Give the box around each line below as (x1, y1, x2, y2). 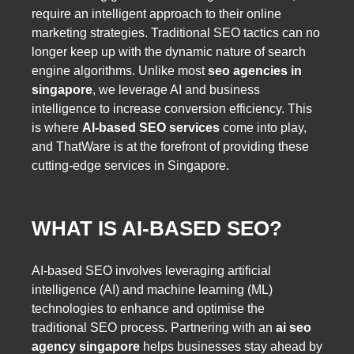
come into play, (220, 121, 307, 135)
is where (32, 121, 82, 135)
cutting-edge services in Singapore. (32, 159, 229, 173)
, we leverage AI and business (92, 83, 260, 97)
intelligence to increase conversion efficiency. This (32, 102, 312, 116)
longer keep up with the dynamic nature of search (32, 45, 306, 59)
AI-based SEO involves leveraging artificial (32, 263, 271, 277)
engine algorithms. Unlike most (32, 64, 208, 78)
